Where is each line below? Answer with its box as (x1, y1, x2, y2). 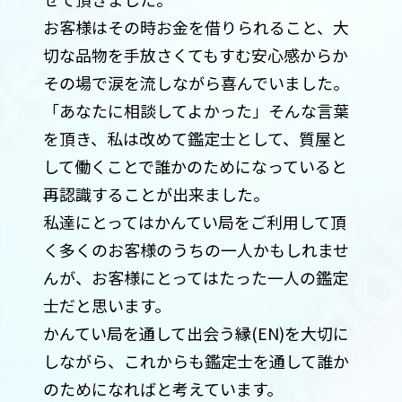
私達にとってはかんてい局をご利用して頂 (42, 210, 346, 234)
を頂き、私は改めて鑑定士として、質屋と (42, 127, 347, 151)
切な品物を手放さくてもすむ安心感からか (42, 43, 348, 67)
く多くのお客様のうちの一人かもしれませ (42, 238, 349, 262)
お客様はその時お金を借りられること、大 (42, 15, 349, 39)
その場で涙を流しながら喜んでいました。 (42, 71, 349, 95)
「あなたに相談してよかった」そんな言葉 (42, 99, 349, 123)
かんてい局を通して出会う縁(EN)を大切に (42, 321, 349, 345)
